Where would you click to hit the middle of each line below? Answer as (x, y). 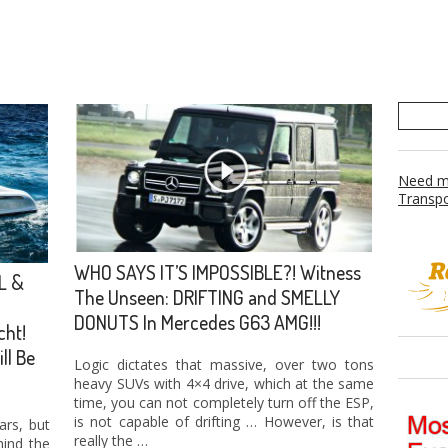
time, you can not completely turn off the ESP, (224, 402)
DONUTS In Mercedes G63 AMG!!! (197, 322)
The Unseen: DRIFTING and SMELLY (207, 297)
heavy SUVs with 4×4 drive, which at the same (224, 383)
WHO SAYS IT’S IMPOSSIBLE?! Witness (217, 272)
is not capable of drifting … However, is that (224, 421)
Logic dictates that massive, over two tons (224, 364)
